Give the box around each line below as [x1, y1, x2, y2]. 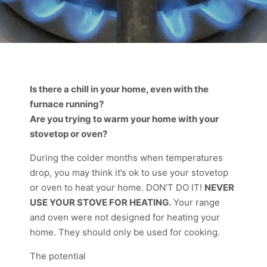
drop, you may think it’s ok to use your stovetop [30, 167, 228, 178]
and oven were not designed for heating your [30, 212, 220, 223]
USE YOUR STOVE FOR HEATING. [30, 197, 171, 208]
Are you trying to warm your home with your [30, 113, 219, 125]
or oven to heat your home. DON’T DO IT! [30, 182, 204, 193]
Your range [171, 197, 220, 208]
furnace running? [30, 98, 104, 110]
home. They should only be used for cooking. [30, 226, 220, 238]
